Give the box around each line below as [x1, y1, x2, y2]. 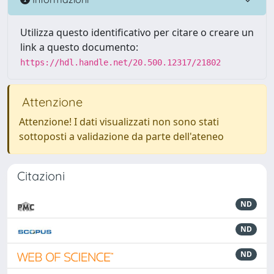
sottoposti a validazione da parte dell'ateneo [19, 130, 224, 143]
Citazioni [17, 168, 65, 183]
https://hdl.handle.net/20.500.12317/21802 [20, 57, 221, 67]
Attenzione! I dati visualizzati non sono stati [19, 115, 219, 128]
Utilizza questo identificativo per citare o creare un [20, 26, 254, 39]
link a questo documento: [20, 40, 138, 54]
